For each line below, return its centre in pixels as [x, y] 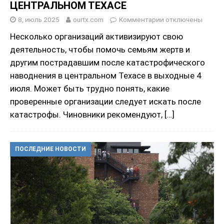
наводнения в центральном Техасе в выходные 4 [105, 75]
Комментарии [141, 19]
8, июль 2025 [39, 19]
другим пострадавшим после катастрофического [107, 62]
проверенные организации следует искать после [105, 101]
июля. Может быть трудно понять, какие [90, 88]
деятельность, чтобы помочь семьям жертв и [100, 49]
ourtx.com [88, 19]
